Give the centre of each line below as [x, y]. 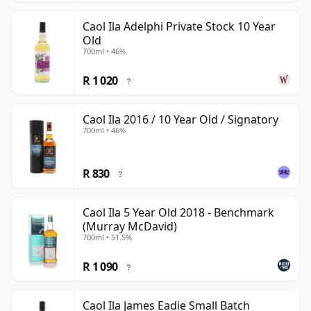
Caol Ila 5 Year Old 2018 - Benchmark [178, 213]
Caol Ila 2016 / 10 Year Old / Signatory [180, 120]
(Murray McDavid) [130, 227]
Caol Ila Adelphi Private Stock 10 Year [179, 27]
